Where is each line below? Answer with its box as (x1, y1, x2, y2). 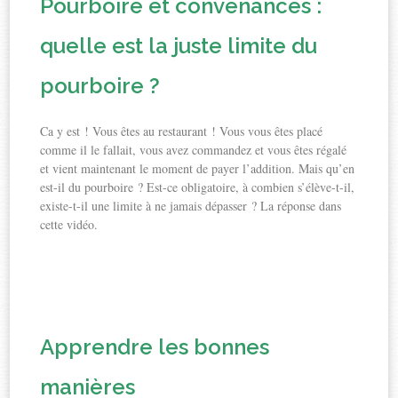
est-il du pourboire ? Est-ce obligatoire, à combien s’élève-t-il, (40, 179, 355, 196)
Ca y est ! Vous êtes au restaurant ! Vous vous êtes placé (40, 123, 323, 140)
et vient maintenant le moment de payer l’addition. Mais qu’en (40, 160, 355, 178)
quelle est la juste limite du (40, 33, 318, 60)
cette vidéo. (40, 216, 99, 234)
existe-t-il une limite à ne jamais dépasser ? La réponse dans (40, 197, 342, 215)
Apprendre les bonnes (40, 334, 270, 361)
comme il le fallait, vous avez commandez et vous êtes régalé (40, 141, 347, 159)
